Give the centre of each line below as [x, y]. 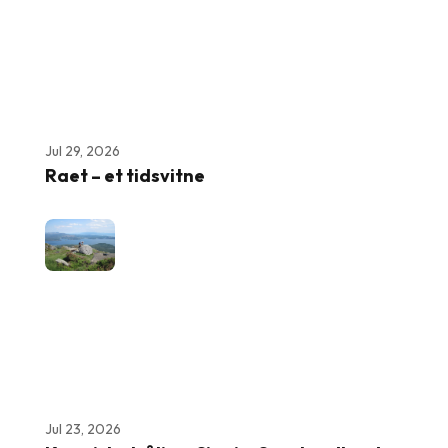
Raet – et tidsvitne [125, 175]
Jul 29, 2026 [82, 150]
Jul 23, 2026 [83, 428]
